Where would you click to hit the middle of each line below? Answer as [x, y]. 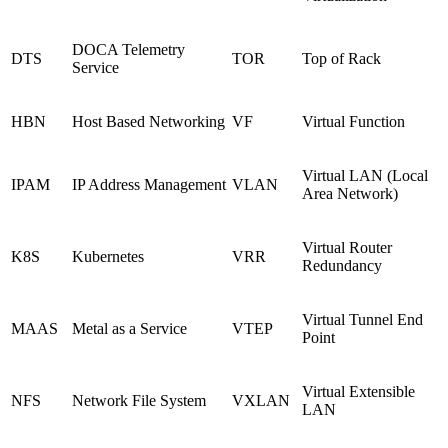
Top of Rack [341, 58]
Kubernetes [108, 256]
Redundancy [342, 265]
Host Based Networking [148, 121]
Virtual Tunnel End [362, 319]
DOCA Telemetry [128, 49]
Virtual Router [347, 247]
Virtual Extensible [358, 391]
